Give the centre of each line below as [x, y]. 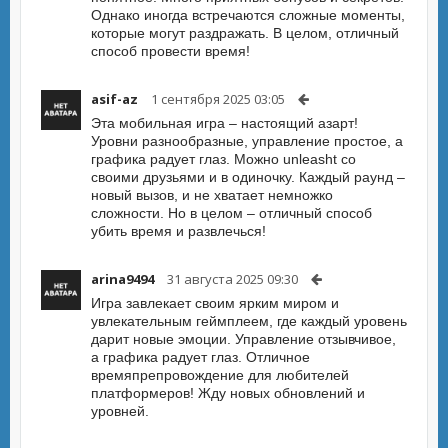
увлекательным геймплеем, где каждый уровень [249, 321]
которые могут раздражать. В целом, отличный [245, 33]
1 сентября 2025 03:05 [218, 99]
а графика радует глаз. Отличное [200, 357]
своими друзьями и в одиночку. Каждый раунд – [248, 177]
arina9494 [122, 279]
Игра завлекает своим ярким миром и [215, 303]
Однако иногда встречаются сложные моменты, [248, 15]
